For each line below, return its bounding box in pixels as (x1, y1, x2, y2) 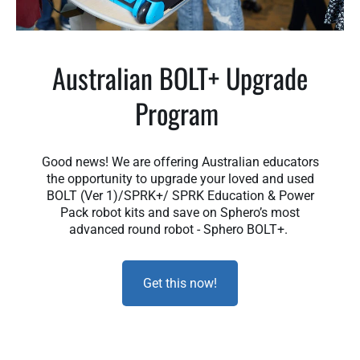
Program (135, 92, 225, 133)
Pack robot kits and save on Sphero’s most (60, 204, 300, 220)
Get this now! (143, 275, 217, 291)
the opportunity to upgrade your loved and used (46, 170, 314, 186)
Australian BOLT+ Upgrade (52, 56, 308, 98)
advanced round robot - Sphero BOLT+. (69, 221, 291, 237)
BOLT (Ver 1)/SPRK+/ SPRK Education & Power (46, 187, 314, 203)
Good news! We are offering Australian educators (41, 153, 319, 170)
